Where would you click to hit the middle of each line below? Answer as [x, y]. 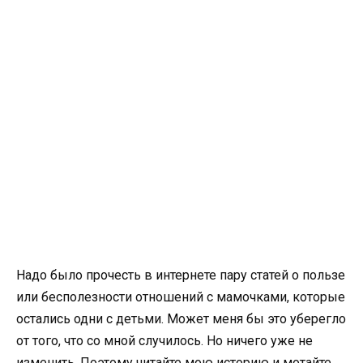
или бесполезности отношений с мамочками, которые [181, 297]
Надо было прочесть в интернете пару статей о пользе [181, 275]
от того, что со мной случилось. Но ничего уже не [164, 340]
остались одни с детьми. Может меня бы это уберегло [181, 318]
